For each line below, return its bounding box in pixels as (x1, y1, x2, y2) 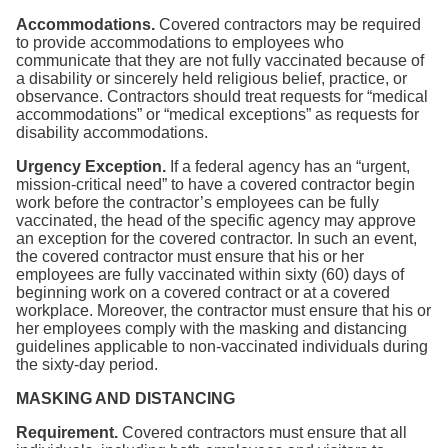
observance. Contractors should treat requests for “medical (16, 88, 428, 106)
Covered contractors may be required (155, 16, 421, 34)
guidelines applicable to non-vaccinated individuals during (16, 338, 428, 356)
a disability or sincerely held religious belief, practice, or (16, 70, 407, 88)
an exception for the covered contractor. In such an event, (16, 230, 417, 248)
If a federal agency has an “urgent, (166, 158, 410, 176)
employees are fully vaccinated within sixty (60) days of (16, 266, 404, 284)
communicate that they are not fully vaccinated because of (16, 52, 424, 70)
